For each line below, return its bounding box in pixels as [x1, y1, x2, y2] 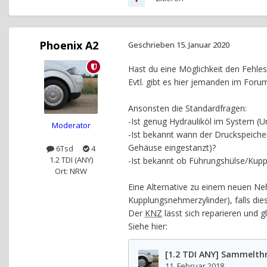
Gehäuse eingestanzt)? [128, 142, 216, 154]
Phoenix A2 [39, 38, 98, 53]
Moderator [51, 120, 91, 131]
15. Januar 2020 [176, 39, 229, 51]
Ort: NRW [55, 166, 87, 177]
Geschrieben [128, 39, 176, 51]
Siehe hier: [128, 221, 167, 232]
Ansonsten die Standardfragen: [128, 103, 247, 114]
